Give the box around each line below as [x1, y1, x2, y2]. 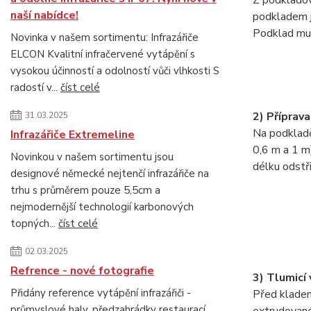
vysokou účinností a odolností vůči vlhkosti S [10, 64, 219, 78]
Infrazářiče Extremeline [10, 127, 135, 142]
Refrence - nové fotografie [10, 263, 154, 278]
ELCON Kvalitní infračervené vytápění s [10, 47, 195, 61]
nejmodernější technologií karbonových [10, 200, 194, 214]
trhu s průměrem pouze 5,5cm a [10, 183, 160, 197]
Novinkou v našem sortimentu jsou [10, 150, 174, 164]
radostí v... [10, 81, 60, 94]
